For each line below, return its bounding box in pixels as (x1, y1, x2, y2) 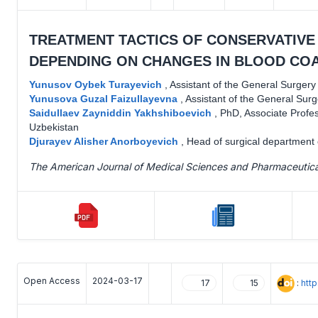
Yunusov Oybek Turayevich (29, 79, 165, 90)
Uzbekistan (29, 121, 79, 133)
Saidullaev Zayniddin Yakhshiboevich (29, 107, 214, 119)
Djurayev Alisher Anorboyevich (29, 136, 181, 147)
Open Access (23, 275, 80, 286)
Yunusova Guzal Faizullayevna (29, 93, 180, 104)
